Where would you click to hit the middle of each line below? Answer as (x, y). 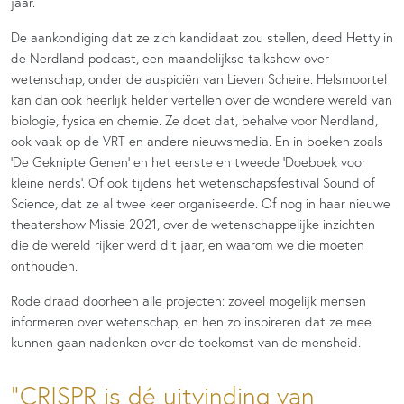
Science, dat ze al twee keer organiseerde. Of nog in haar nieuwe (201, 203)
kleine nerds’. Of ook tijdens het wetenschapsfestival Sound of (193, 182)
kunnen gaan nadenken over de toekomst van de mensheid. (186, 342)
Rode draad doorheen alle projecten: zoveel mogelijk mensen (188, 300)
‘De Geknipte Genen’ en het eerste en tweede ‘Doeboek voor (188, 161)
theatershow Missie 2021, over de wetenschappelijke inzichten (193, 224)
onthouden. (44, 265)
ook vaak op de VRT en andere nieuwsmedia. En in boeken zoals (197, 141)
